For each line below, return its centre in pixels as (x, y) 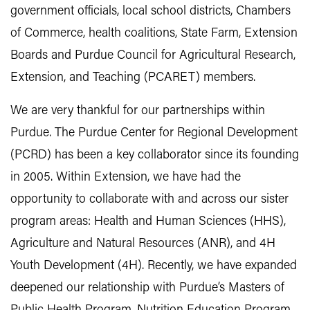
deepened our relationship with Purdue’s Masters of (147, 289)
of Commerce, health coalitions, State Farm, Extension (154, 34)
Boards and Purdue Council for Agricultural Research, (153, 56)
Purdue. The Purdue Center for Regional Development (154, 134)
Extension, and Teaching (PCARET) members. (133, 78)
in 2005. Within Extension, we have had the (126, 178)
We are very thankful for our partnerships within (138, 111)
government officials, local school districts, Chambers (151, 12)
